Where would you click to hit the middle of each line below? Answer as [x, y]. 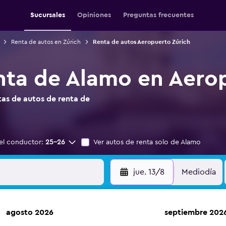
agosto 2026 [30, 212]
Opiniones [94, 15]
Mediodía [199, 172]
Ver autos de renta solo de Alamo [147, 142]
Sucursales [48, 15]
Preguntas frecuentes [158, 15]
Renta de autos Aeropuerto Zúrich [141, 42]
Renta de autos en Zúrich [46, 42]
